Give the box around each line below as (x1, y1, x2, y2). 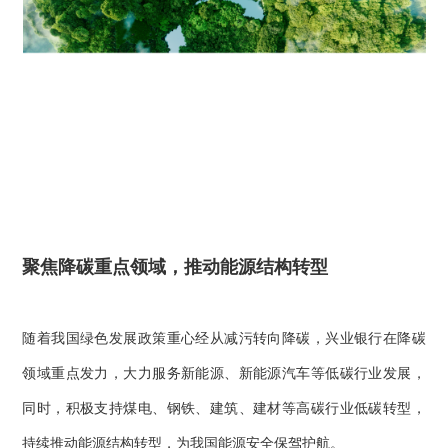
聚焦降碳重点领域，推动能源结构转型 (22, 256, 329, 277)
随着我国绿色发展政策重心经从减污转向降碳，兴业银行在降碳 (22, 331, 426, 347)
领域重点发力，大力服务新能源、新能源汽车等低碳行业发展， (22, 366, 426, 382)
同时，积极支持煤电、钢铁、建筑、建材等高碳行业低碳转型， (22, 401, 426, 417)
